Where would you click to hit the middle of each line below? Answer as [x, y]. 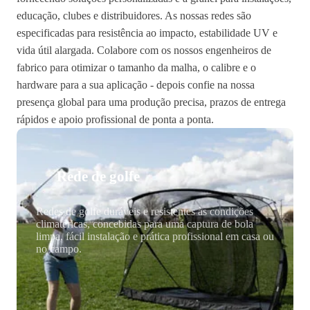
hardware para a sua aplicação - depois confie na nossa [136, 85]
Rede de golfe [98, 176]
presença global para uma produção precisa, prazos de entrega [151, 102]
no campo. [59, 249]
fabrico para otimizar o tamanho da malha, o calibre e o [136, 67]
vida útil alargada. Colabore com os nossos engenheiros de [144, 50]
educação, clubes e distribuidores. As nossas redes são [134, 16]
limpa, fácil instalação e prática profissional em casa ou [155, 236]
